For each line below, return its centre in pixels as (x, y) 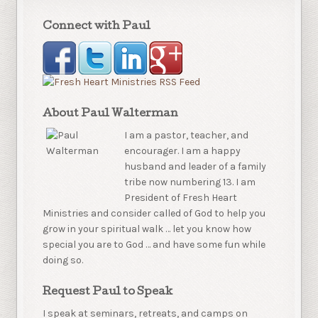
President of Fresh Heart (181, 198)
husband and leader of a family (196, 167)
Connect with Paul (97, 27)
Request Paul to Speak (108, 292)
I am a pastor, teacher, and (187, 136)
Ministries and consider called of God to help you (154, 214)
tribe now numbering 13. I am (190, 182)
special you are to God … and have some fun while (154, 245)
